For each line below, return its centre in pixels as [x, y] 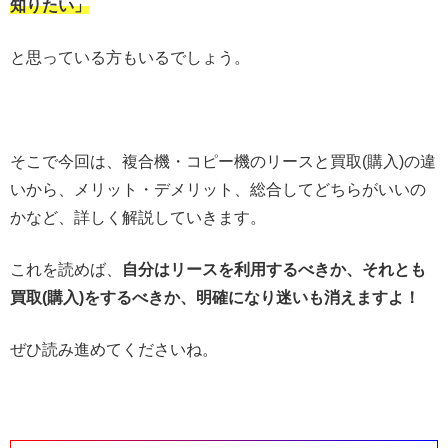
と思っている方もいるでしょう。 [130, 57]
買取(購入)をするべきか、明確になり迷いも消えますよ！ [215, 297]
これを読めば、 [66, 269]
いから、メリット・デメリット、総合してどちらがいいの [218, 189]
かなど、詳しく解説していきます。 [138, 217]
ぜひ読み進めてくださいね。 [114, 349]
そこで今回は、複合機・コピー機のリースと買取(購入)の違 [223, 161]
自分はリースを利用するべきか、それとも [274, 269]
